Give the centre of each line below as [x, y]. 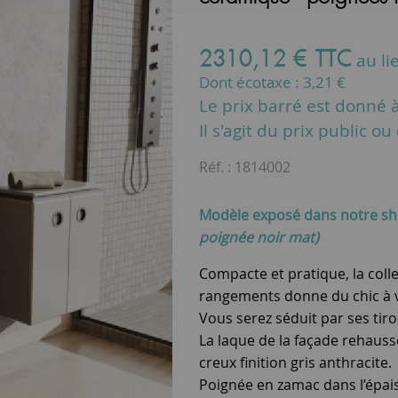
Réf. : [217, 167]
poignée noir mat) [259, 237]
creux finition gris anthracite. [295, 362]
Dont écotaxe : [251, 82]
